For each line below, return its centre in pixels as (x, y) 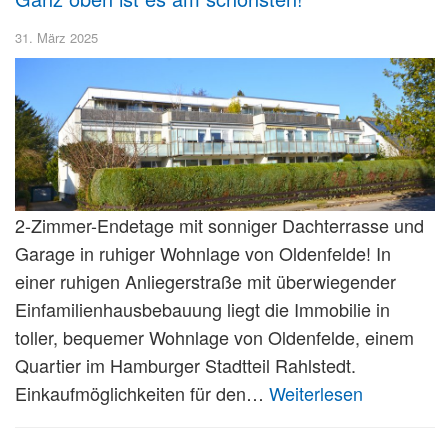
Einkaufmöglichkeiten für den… (142, 392)
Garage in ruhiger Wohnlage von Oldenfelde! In (203, 252)
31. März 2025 (56, 37)
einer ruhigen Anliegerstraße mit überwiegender (205, 280)
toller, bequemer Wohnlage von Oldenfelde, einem (214, 336)
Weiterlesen (316, 392)
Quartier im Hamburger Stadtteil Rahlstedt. (185, 364)
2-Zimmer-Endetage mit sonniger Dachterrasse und (219, 224)
